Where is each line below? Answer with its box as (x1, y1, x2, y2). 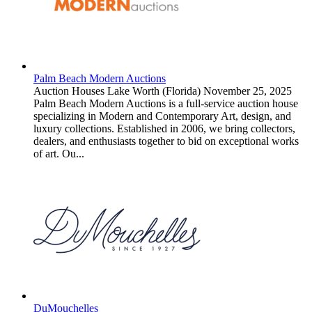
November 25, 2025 (203, 84, 292, 97)
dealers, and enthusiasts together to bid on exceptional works (33, 134, 299, 147)
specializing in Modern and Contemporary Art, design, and (33, 109, 291, 122)
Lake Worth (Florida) (107, 84, 201, 97)
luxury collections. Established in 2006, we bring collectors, (33, 122, 295, 134)
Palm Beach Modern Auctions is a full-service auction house (33, 97, 298, 109)
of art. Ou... (33, 147, 84, 159)
